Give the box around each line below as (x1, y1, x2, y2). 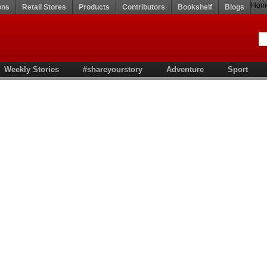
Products (79, 3, 110, 11)
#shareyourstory (83, 65, 142, 74)
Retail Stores (22, 3, 66, 11)
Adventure (166, 65, 204, 74)
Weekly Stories (4, 65, 59, 74)
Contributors (122, 3, 165, 11)
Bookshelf (178, 3, 212, 11)
